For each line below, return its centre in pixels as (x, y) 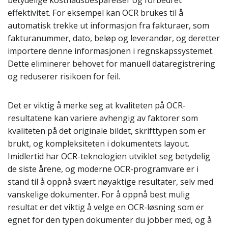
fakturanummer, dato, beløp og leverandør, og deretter (114, 38)
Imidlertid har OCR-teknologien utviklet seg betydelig (109, 156)
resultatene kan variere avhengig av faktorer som (103, 118)
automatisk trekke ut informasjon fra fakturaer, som (108, 25)
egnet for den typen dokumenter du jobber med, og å (110, 220)
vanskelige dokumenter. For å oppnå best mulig (99, 194)
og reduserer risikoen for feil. (64, 76)
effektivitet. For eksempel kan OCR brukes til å (95, 13)
